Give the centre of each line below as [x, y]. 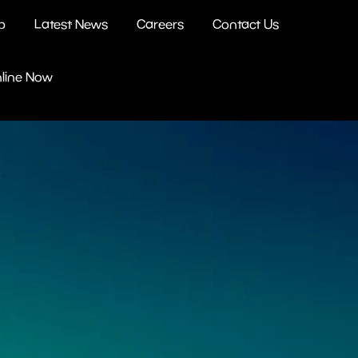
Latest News [72, 24]
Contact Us [246, 24]
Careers [161, 24]
